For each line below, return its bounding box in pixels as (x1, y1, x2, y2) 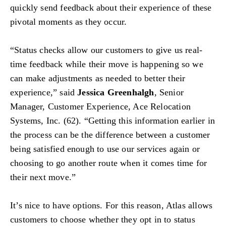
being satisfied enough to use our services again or (10, 144, 200, 154)
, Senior (154, 87, 184, 98)
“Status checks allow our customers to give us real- (10, 45, 203, 55)
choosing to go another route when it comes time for (10, 158, 207, 168)
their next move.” (10, 172, 76, 183)
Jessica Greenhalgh (77, 87, 154, 98)
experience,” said (10, 87, 78, 98)
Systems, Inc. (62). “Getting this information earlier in (10, 116, 215, 126)
